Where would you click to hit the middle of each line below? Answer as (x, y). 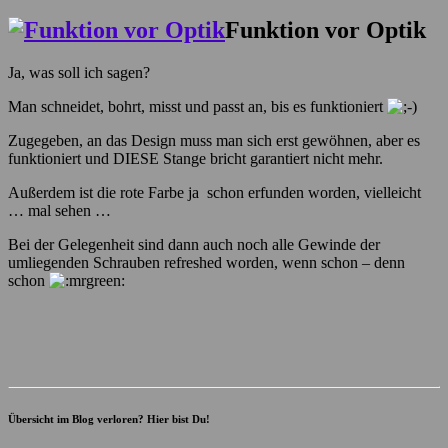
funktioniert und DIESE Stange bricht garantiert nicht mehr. (195, 158)
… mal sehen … (59, 210)
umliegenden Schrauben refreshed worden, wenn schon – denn (206, 262)
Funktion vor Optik (325, 29)
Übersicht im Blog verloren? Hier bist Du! (109, 418)
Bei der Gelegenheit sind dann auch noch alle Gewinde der (194, 244)
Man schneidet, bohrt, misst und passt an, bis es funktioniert (197, 106)
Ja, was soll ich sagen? (79, 72)
